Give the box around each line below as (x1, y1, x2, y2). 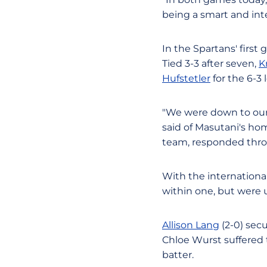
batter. (162, 249, 194, 260)
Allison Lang (162, 219, 219, 231)
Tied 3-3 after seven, (162, 58, 259, 69)
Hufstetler (162, 73, 210, 84)
